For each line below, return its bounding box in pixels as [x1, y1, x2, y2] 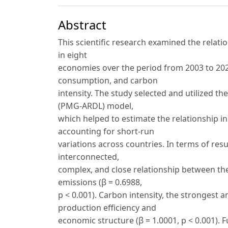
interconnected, [58, 151, 119, 163]
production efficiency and [58, 202, 156, 214]
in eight [58, 49, 87, 61]
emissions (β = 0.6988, [58, 177, 142, 188]
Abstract [58, 16, 106, 34]
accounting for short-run [58, 126, 154, 137]
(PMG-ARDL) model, [58, 100, 133, 112]
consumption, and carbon [58, 75, 158, 87]
